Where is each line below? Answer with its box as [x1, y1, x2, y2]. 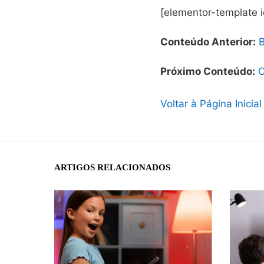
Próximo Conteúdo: [160, 65, 255, 77]
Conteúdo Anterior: [160, 35, 256, 48]
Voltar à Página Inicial [160, 97, 262, 110]
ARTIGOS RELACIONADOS [54, 162, 170, 172]
